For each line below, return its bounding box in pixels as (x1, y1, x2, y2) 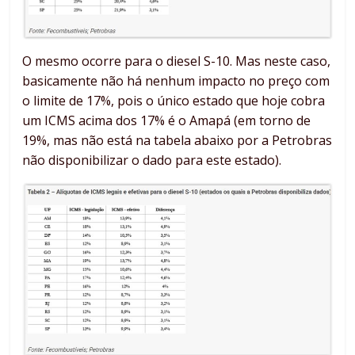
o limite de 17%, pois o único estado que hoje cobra (22, 92, 326, 110)
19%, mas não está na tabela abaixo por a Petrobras (22, 132, 333, 150)
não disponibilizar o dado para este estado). (22, 151, 282, 170)
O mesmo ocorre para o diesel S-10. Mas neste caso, (22, 52, 331, 71)
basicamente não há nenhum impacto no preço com (22, 72, 330, 90)
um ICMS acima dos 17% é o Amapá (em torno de (22, 112, 311, 130)
